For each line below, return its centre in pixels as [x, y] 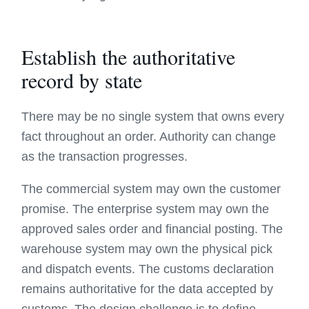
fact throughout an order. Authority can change [149, 137]
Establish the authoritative [129, 57]
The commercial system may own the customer [151, 189]
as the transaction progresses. [105, 157]
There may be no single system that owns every [153, 117]
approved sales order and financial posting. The [152, 229]
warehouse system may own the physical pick [147, 249]
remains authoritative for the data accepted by [148, 289]
